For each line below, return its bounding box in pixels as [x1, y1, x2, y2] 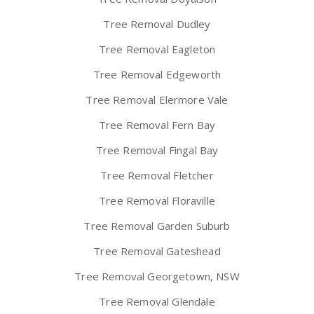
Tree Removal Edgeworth [93, 67, 221, 82]
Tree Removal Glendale [99, 294, 215, 309]
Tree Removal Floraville [99, 193, 215, 208]
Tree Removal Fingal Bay [95, 143, 219, 158]
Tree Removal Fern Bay [98, 118, 216, 132]
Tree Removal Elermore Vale [86, 93, 228, 107]
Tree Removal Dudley [103, 17, 211, 32]
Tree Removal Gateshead [93, 244, 221, 259]
